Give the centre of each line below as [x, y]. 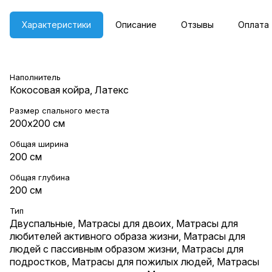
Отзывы [197, 24]
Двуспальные [41, 223]
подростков [38, 261]
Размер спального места [59, 110]
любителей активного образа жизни [94, 236]
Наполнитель [35, 77]
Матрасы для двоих [124, 223]
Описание [136, 24]
